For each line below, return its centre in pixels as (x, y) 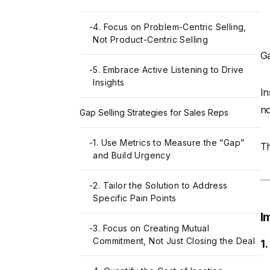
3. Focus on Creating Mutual (151, 228)
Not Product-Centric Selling (151, 40)
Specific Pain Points (135, 198)
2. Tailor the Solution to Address (160, 186)
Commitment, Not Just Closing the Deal (174, 241)
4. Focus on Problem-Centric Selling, (170, 27)
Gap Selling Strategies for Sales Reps (154, 113)
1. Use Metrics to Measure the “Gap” (169, 143)
